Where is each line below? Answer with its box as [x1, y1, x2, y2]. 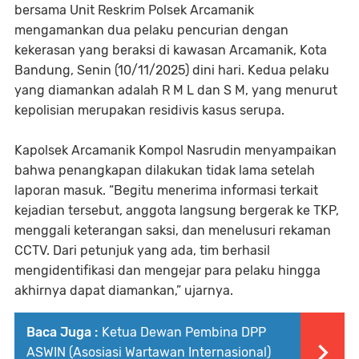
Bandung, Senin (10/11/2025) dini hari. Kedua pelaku [14, 62, 329, 78]
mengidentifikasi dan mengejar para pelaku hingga [14, 262, 321, 278]
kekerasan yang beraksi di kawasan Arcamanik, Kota [14, 42, 327, 58]
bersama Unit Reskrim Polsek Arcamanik [14, 2, 254, 18]
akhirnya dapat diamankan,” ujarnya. [14, 282, 233, 298]
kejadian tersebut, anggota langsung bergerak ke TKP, [14, 202, 339, 218]
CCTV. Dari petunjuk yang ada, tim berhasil [14, 242, 270, 258]
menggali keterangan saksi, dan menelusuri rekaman [14, 222, 331, 238]
